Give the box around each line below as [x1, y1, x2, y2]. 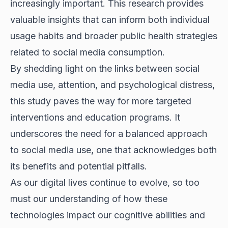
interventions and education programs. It [10, 111, 180, 123]
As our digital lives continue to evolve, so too [10, 177, 199, 188]
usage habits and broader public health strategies [10, 30, 217, 41]
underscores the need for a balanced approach [10, 128, 207, 139]
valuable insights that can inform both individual [10, 14, 210, 25]
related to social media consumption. [10, 46, 165, 58]
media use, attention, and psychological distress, [10, 79, 215, 90]
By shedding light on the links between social [10, 63, 199, 74]
